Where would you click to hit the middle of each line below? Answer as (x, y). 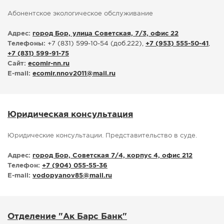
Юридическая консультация (70, 115)
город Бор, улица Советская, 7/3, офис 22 (105, 34)
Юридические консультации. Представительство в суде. (102, 136)
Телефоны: (26, 44)
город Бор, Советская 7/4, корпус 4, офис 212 (112, 156)
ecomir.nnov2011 (59, 74)
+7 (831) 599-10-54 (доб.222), (95, 44)
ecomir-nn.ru (49, 64)
